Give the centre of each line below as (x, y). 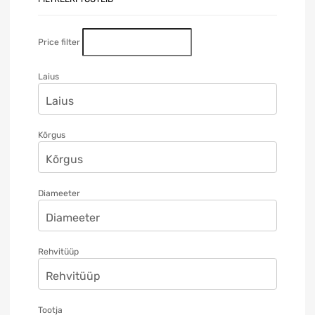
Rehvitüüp (58, 251)
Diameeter (59, 193)
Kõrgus (52, 135)
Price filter (59, 42)
